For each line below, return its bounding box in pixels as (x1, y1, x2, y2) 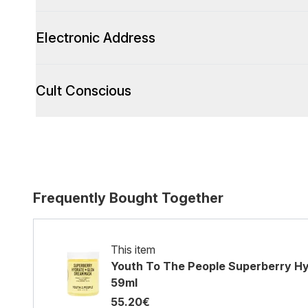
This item (111, 243, 155, 256)
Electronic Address (36, 30, 155, 46)
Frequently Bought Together (33, 190, 223, 206)
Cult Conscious (36, 82, 131, 99)
